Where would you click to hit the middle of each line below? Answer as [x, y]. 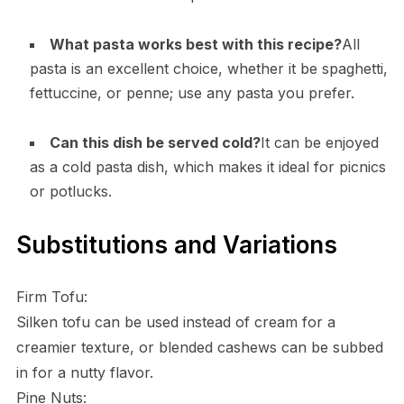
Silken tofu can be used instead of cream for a [175, 321]
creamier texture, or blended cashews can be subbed [199, 347]
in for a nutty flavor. [84, 372]
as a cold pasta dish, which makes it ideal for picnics [207, 166]
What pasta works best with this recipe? [195, 44]
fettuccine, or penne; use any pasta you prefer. [192, 92]
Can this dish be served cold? [155, 142]
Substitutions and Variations [176, 244]
